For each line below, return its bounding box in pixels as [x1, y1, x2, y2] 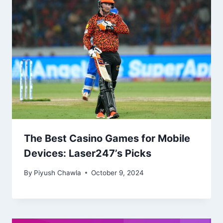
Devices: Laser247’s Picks [24, 147, 151, 160]
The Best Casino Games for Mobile [24, 132, 190, 145]
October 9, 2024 [91, 168, 144, 177]
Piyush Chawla [34, 168, 82, 177]
